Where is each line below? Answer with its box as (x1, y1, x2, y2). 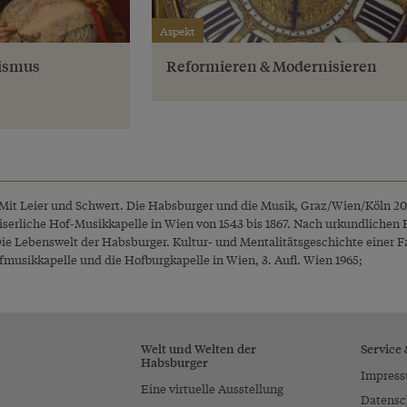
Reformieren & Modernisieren (165, 55, 377, 76)
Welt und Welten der (141, 338, 257, 357)
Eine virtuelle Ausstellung (141, 379, 284, 397)
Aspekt (160, 22, 195, 39)
